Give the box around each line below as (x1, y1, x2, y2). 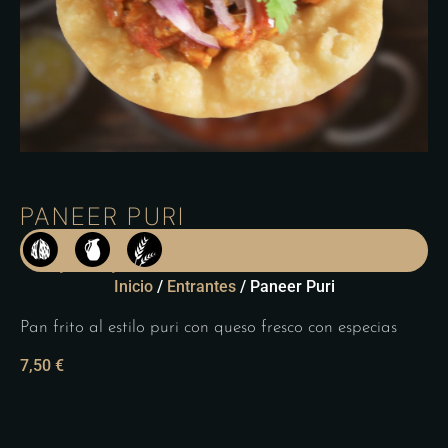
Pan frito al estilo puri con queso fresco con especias (20, 318, 397, 336)
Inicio (113, 276, 153, 296)
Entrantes (166, 276, 236, 296)
